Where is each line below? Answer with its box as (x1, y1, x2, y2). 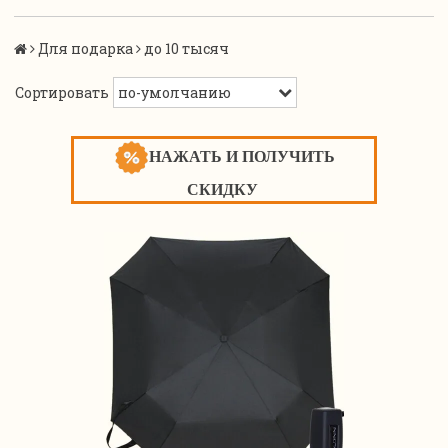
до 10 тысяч (144, 39, 229, 59)
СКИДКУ (186, 180, 262, 198)
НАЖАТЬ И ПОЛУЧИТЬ (148, 148, 335, 166)
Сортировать (15, 82, 109, 102)
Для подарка (38, 39, 133, 59)
